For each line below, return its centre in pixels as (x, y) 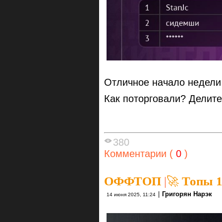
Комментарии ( (139, 154)
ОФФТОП (133, 181)
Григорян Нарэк (187, 194)
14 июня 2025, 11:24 (131, 195)
